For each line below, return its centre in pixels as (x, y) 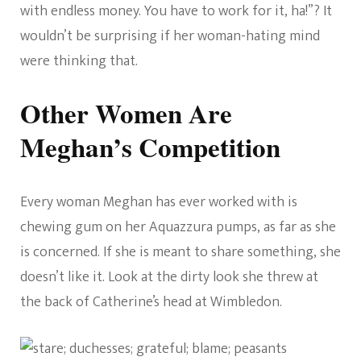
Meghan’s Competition (150, 147)
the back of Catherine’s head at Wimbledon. (151, 303)
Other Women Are (126, 113)
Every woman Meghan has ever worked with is (159, 203)
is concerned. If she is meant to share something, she (180, 253)
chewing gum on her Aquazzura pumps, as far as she (178, 228)
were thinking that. (79, 62)
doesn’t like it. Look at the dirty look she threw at (169, 278)
